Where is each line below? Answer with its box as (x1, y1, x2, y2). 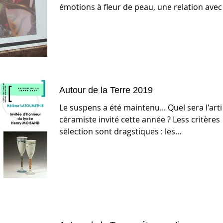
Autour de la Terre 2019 (59, 85, 153, 95)
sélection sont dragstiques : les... (59, 125, 181, 137)
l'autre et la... (59, 13, 107, 24)
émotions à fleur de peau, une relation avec (59, 1, 222, 12)
